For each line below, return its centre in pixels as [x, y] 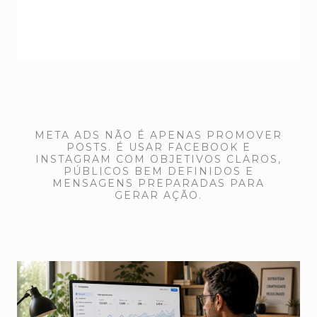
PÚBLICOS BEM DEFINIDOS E [158, 172]
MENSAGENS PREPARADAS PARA [158, 184]
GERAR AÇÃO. [158, 196]
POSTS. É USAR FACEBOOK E [158, 148]
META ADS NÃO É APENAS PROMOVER [158, 136]
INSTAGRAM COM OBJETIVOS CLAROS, [158, 160]
